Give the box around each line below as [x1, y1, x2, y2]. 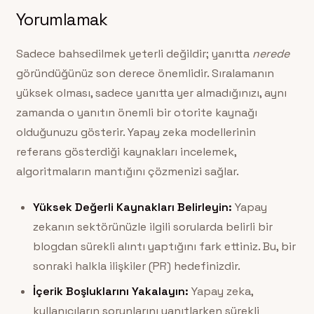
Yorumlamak [15, 8, 108, 31]
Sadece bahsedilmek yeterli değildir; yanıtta [15, 46, 252, 62]
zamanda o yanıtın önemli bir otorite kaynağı [15, 105, 257, 121]
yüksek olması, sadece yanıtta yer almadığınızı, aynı [15, 86, 287, 101]
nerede [252, 46, 289, 62]
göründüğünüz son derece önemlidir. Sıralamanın [15, 66, 274, 81]
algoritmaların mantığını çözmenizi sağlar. [15, 164, 239, 179]
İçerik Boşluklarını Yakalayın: [32, 283, 189, 299]
